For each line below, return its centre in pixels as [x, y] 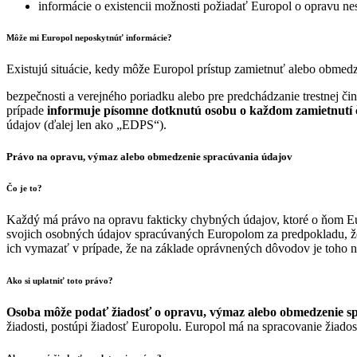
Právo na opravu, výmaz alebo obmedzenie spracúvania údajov [149, 156]
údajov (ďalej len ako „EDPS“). [86, 125]
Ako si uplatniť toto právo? [60, 280]
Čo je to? [24, 188]
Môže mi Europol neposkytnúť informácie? [89, 38]
